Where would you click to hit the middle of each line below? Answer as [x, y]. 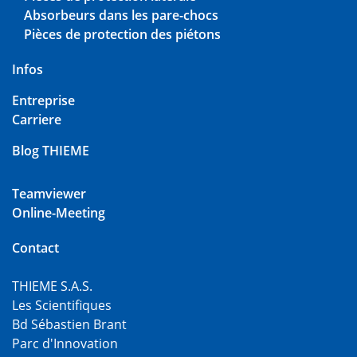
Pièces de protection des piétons [122, 35]
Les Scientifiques [62, 306]
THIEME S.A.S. [52, 286]
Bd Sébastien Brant [69, 325]
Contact [35, 248]
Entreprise [43, 101]
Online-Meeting [59, 213]
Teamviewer [49, 194]
